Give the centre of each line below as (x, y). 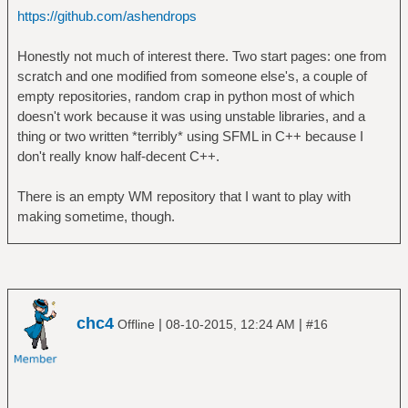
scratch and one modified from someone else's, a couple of (192, 76)
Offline (136, 324)
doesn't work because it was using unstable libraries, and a (191, 116)
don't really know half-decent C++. (118, 156)
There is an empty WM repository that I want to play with (184, 196)
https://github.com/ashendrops (107, 15)
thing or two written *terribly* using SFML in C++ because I (190, 136)
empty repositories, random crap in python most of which (185, 96)
